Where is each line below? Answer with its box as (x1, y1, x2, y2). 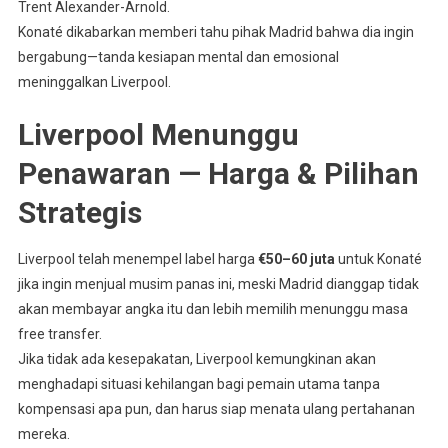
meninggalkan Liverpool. (17, 73, 171, 90)
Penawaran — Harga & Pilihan (17, 155, 419, 191)
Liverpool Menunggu (17, 116, 299, 152)
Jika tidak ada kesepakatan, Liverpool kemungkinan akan (17, 350, 376, 367)
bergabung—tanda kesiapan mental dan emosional (17, 48, 339, 65)
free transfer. (17, 325, 102, 342)
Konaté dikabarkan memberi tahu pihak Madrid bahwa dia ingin (17, 23, 414, 40)
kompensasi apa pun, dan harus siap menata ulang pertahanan (17, 400, 415, 417)
